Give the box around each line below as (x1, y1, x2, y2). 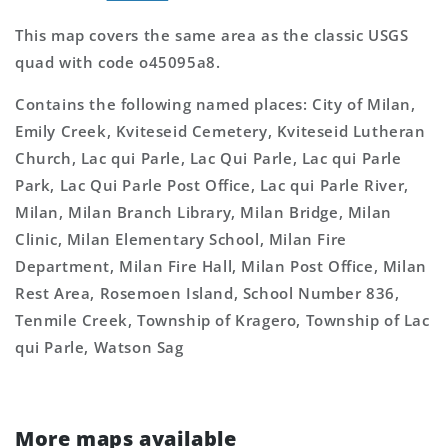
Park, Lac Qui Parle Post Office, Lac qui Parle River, (15, 174, 409, 195)
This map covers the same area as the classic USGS (15, 24, 409, 45)
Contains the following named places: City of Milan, (15, 93, 416, 114)
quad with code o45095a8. (15, 51, 221, 72)
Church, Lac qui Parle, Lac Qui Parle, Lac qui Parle (15, 147, 402, 168)
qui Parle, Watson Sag (15, 336, 184, 357)
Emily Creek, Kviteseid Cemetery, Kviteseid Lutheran (15, 120, 426, 141)
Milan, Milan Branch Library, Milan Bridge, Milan (15, 201, 392, 222)
